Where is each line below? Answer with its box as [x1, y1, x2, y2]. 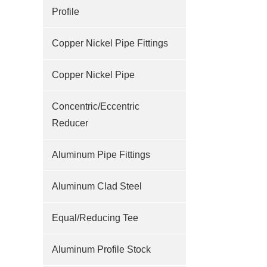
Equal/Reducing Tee [52, 213, 138, 223]
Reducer [52, 118, 88, 128]
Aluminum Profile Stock [52, 244, 151, 254]
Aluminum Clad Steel [52, 181, 142, 191]
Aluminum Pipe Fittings [52, 150, 150, 160]
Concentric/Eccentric [52, 101, 139, 111]
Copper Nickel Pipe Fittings [52, 38, 168, 48]
